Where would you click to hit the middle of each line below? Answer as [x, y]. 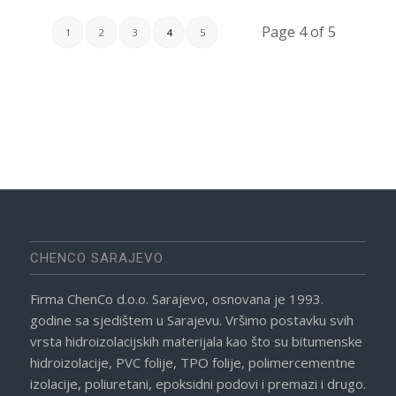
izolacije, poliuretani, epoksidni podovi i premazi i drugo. [198, 383]
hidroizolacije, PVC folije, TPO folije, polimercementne [192, 362]
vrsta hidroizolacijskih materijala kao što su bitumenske [196, 341]
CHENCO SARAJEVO [96, 258]
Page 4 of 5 [299, 31]
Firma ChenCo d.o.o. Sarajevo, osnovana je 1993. [176, 298]
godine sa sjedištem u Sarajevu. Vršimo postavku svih [191, 320]
